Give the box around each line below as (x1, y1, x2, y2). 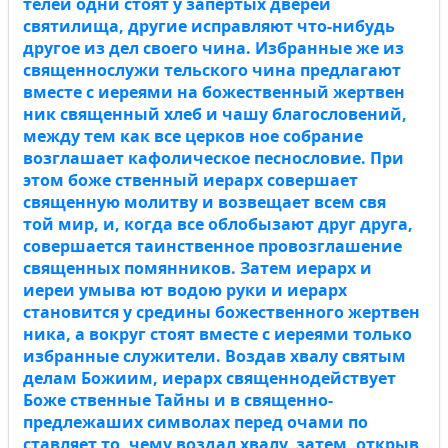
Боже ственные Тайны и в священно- (23, 389, 333, 411)
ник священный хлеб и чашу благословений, (23, 103, 407, 125)
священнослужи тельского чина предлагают (23, 59, 401, 81)
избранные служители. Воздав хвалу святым (23, 345, 406, 367)
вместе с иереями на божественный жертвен (23, 81, 405, 103)
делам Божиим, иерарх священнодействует (23, 367, 396, 389)
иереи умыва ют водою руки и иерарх (23, 279, 347, 301)
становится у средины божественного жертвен (23, 301, 420, 323)
